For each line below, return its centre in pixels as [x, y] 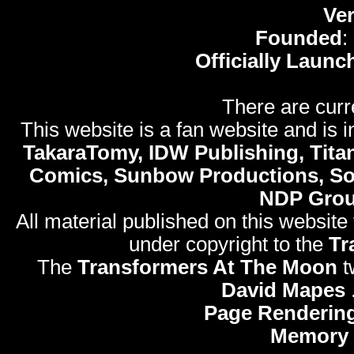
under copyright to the [228, 245]
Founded [299, 38]
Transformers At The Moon [207, 267]
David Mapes [283, 290]
